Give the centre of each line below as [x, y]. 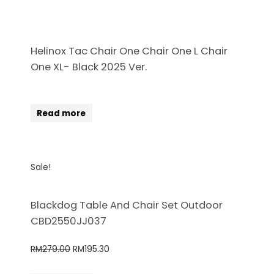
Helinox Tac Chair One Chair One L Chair [129, 51]
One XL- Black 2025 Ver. [89, 67]
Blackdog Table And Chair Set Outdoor [127, 206]
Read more [61, 113]
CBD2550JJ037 [68, 221]
